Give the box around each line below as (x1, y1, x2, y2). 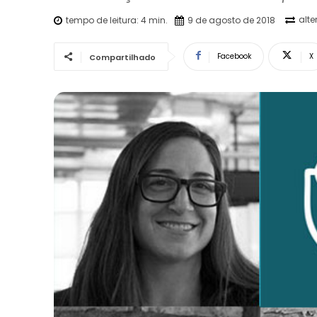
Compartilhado (89, 51, 156, 63)
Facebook (217, 50, 251, 62)
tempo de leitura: (66, 13, 141, 26)
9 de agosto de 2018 (188, 13, 275, 26)
